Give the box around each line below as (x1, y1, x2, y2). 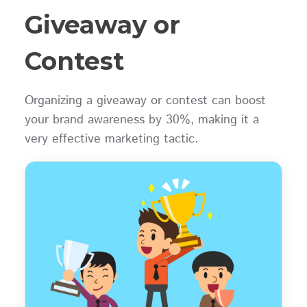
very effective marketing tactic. (24, 130, 206, 149)
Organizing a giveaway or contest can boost (24, 92, 266, 110)
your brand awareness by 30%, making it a (24, 111, 259, 130)
